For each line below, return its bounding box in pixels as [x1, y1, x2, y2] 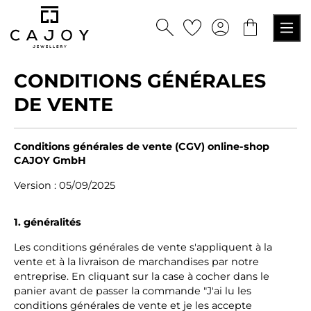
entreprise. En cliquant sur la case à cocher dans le [14, 270, 269, 283]
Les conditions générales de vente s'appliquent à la [14, 241, 272, 253]
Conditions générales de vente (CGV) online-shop [14, 140, 269, 153]
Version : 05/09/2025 [14, 179, 115, 192]
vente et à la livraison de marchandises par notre [14, 255, 259, 268]
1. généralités [14, 216, 81, 228]
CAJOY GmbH [14, 154, 86, 167]
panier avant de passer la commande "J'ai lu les [14, 285, 251, 297]
